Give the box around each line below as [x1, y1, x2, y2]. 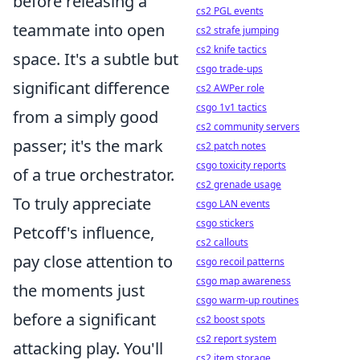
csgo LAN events [196, 197, 270, 211]
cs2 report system [196, 332, 276, 346]
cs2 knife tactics [196, 43, 267, 56]
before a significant [13, 309, 156, 330]
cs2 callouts [196, 235, 248, 249]
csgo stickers [196, 216, 254, 230]
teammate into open [13, 19, 165, 41]
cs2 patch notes [196, 139, 266, 153]
